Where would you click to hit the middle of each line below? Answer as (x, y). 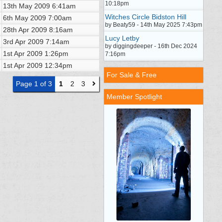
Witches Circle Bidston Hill (146, 17)
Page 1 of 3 (34, 84)
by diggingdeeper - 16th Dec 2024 (151, 46)
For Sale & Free (132, 75)
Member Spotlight (134, 97)
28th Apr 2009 (25, 30)
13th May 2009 (27, 6)
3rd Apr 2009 (23, 42)
